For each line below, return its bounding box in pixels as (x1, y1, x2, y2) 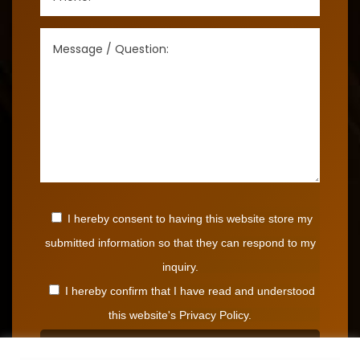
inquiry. (162, 260, 198, 273)
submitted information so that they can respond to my (44, 235, 316, 249)
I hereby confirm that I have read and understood (64, 284, 315, 297)
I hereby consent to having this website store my (67, 211, 313, 225)
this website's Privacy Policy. (108, 308, 252, 321)
